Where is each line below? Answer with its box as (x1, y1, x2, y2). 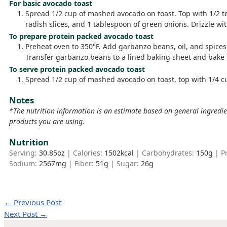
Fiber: (74, 159, 96, 169)
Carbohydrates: (142, 148, 196, 158)
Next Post (4, 209, 40, 219)
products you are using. (9, 117, 85, 127)
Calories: (73, 148, 104, 158)
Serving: (9, 148, 39, 158)
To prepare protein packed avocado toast (9, 31, 154, 42)
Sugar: (117, 159, 141, 169)
